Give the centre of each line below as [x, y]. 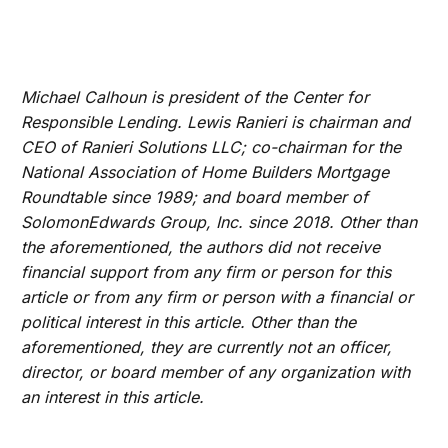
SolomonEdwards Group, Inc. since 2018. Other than [219, 222]
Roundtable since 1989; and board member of [195, 197]
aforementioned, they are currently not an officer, [207, 347]
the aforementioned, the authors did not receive [201, 247]
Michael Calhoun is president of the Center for [195, 97]
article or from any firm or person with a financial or [217, 297]
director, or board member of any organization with [216, 372]
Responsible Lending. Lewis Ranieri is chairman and [216, 122]
